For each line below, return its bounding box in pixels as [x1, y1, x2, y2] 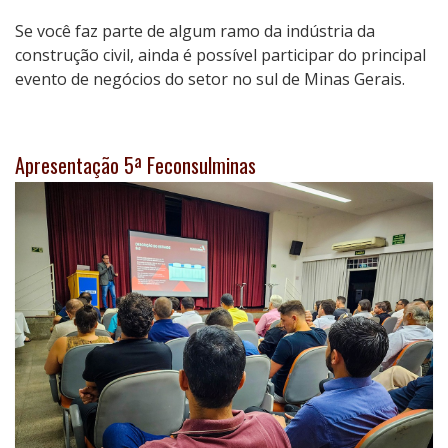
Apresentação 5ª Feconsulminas [15, 150, 256, 180]
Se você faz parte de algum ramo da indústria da [15, 20, 375, 42]
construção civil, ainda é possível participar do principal [15, 44, 426, 66]
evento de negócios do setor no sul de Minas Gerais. [15, 68, 405, 90]
